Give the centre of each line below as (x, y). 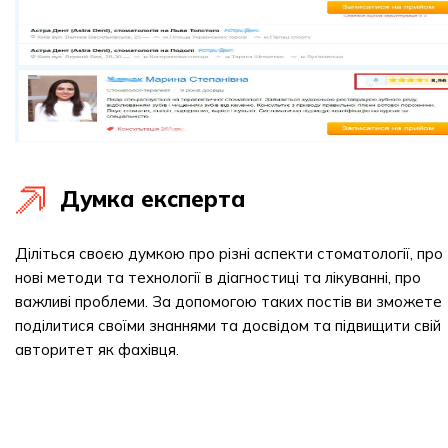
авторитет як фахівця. (97, 349)
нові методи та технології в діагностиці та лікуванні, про (218, 277)
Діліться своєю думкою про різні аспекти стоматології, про (229, 253)
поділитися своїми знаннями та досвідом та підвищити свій (228, 325)
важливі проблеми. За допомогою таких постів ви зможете (228, 301)
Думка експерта (153, 199)
